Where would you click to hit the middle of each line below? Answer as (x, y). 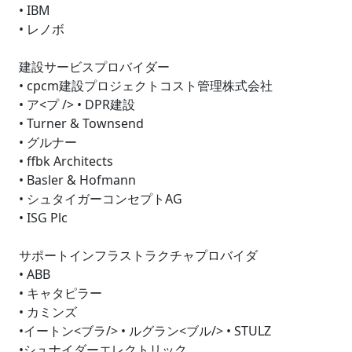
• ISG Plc (43, 218)
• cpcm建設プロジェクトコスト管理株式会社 (146, 86)
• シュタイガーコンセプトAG (101, 199)
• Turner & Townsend (81, 123)
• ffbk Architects (66, 161)
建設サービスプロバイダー (94, 67)
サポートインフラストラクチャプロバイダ (138, 255)
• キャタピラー (60, 293)
